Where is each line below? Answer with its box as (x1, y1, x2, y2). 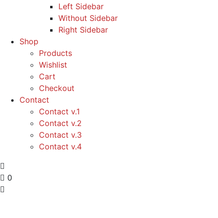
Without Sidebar (58, 13, 118, 23)
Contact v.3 (39, 130, 82, 140)
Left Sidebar (58, 1, 104, 12)
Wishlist (39, 60, 67, 70)
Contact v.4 (39, 142, 82, 152)
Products (39, 48, 72, 58)
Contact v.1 (39, 107, 80, 117)
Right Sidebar (58, 25, 108, 35)
